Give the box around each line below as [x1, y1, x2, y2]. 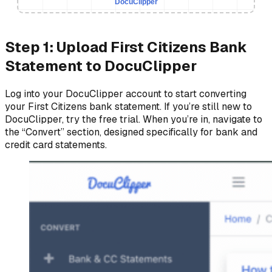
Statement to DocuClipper [5, 56, 197, 75]
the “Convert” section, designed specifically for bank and [5, 125, 257, 138]
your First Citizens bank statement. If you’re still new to [5, 100, 252, 113]
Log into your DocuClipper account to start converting [5, 87, 246, 100]
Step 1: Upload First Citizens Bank [5, 37, 247, 56]
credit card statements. [5, 138, 107, 151]
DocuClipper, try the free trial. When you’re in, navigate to [5, 112, 262, 126]
